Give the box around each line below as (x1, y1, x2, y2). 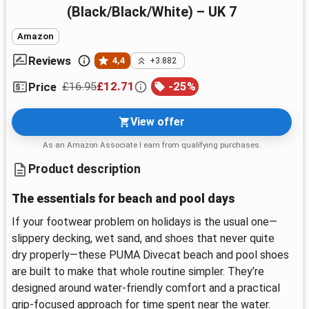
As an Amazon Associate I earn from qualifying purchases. (42, 139, 261, 150)
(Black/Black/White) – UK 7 (67, 3, 237, 21)
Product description (28, 162, 141, 177)
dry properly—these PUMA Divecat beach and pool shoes (12, 248, 289, 261)
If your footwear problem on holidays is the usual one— (12, 215, 277, 228)
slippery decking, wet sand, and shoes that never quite (12, 231, 275, 245)
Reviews (28, 53, 71, 68)
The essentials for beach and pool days (12, 191, 235, 206)
